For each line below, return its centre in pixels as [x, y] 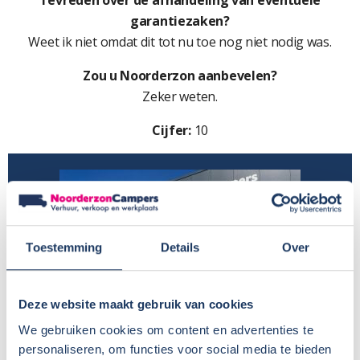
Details [180, 247]
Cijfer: [171, 131]
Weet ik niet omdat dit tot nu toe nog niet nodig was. [180, 42]
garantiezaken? [180, 21]
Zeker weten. [180, 97]
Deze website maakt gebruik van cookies [136, 305]
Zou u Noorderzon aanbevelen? [180, 76]
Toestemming [64, 247]
